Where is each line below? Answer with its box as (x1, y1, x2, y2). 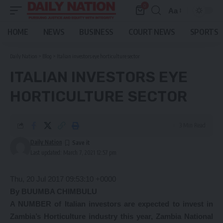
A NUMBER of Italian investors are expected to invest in (10, 200, 213, 208)
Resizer (168, 24, 194, 33)
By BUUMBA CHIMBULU (10, 187, 97, 196)
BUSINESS (79, 27, 113, 37)
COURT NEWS (128, 27, 175, 37)
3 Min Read (179, 121, 206, 129)
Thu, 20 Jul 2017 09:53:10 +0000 (10, 175, 116, 183)
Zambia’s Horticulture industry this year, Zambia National (10, 212, 213, 221)
